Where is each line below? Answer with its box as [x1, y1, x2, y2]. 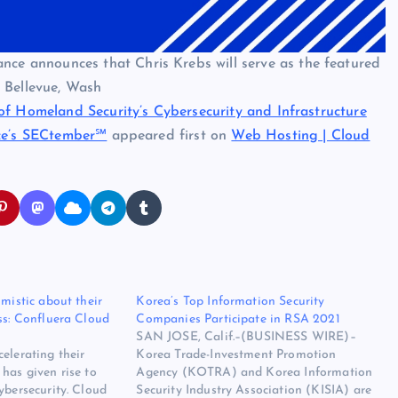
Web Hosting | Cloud [231, 129, 370, 144]
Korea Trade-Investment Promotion [136, 348, 337, 362]
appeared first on [107, 129, 232, 144]
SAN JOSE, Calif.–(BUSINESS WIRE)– [136, 330, 356, 345]
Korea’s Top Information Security [136, 295, 325, 309]
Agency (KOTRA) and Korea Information [136, 366, 373, 380]
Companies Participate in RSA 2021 [136, 313, 340, 327]
